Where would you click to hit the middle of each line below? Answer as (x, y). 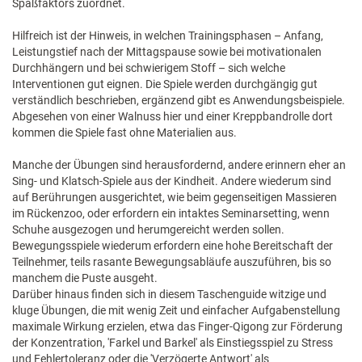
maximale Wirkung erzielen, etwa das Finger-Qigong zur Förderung (177, 326)
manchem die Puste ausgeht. (85, 278)
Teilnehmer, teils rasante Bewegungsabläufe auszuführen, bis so (172, 262)
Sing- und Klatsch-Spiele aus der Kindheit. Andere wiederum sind (172, 181)
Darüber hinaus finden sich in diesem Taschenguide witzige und (169, 294)
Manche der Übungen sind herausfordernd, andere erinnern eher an (179, 165)
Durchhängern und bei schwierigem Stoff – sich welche (149, 68)
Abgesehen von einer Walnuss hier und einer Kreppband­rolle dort (173, 116)
